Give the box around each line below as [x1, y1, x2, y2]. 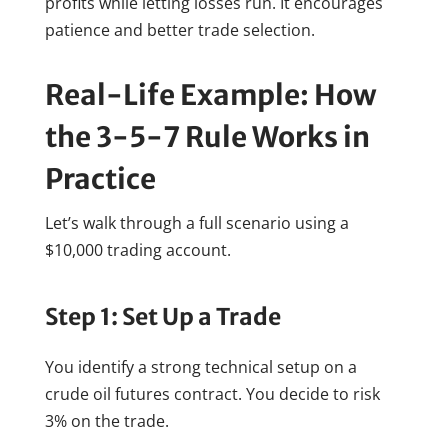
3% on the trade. [44, 409, 169, 432]
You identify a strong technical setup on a [44, 355, 357, 378]
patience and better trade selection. [44, 18, 315, 41]
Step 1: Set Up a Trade [44, 301, 281, 331]
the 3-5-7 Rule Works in [44, 118, 370, 155]
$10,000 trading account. [44, 238, 231, 261]
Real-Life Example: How [44, 76, 377, 113]
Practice [44, 160, 156, 197]
